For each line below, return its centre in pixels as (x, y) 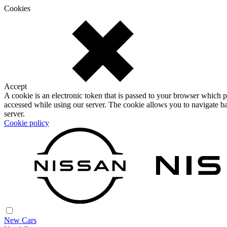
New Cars (20, 220)
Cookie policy (27, 123)
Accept (15, 86)
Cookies (17, 8)
